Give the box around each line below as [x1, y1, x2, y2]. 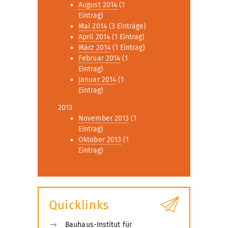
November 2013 [78, 114, 129, 123]
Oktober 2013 [78, 135, 122, 144]
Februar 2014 [78, 54, 121, 63]
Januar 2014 [78, 75, 117, 84]
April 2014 [78, 33, 110, 41]
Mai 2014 [78, 22, 107, 31]
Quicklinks [49, 198, 109, 212]
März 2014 [78, 43, 110, 52]
